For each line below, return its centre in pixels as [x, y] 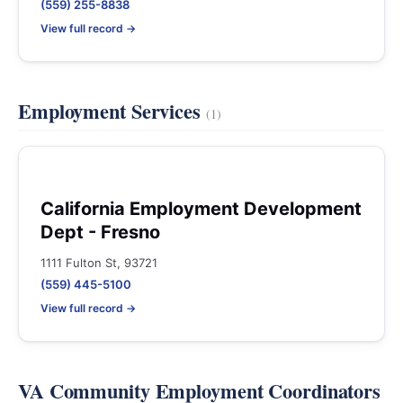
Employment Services [112, 111]
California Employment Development [201, 209]
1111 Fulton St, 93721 [99, 263]
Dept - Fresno [100, 232]
